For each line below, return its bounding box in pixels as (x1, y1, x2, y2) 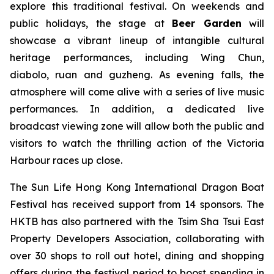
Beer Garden (172, 17, 242, 29)
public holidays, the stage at (10, 17, 172, 29)
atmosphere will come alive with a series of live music (10, 86, 264, 98)
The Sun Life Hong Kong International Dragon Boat (10, 181, 264, 193)
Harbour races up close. (10, 154, 122, 166)
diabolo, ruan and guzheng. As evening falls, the (10, 68, 264, 81)
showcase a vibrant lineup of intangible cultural (10, 34, 264, 46)
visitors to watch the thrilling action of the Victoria (10, 137, 264, 149)
